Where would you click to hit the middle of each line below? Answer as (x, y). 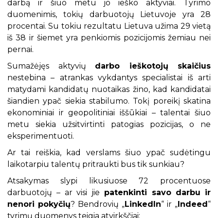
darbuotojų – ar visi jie (56, 192)
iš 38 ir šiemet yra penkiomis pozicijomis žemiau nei (109, 38)
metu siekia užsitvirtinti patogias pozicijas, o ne (109, 124)
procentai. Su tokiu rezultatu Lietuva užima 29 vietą (109, 26)
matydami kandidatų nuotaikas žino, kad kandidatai (109, 89)
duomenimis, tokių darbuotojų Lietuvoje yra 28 (109, 14)
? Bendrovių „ (98, 204)
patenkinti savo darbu (152, 192)
